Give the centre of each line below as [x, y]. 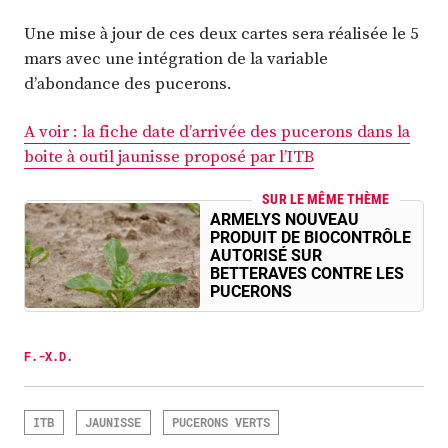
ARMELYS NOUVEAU [284, 219]
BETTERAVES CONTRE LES [307, 273]
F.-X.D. [48, 355]
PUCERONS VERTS [220, 422]
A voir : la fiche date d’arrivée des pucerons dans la [217, 130]
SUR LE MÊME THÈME [326, 198]
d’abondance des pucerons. [128, 83]
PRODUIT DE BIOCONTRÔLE [310, 237]
